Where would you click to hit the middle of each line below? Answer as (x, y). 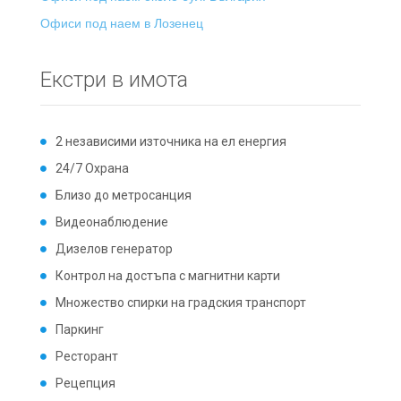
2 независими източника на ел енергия (171, 141)
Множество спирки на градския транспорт (181, 303)
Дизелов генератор (114, 249)
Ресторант (87, 356)
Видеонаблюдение (112, 222)
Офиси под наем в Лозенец (122, 23)
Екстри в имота (114, 80)
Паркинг (80, 329)
